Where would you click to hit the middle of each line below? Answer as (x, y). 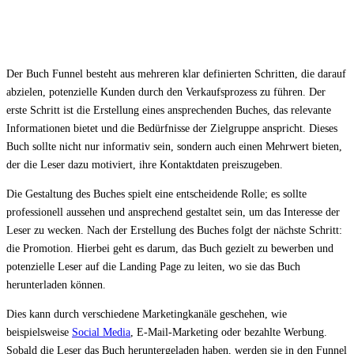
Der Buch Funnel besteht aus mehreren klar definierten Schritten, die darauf (176, 73)
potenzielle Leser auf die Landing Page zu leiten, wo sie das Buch (153, 266)
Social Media (101, 332)
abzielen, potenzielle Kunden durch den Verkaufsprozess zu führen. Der (166, 92)
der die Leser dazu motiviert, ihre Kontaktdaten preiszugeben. (145, 164)
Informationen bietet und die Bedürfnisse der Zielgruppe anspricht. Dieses (172, 128)
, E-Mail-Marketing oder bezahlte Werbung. (229, 332)
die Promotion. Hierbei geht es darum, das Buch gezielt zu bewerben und (170, 248)
